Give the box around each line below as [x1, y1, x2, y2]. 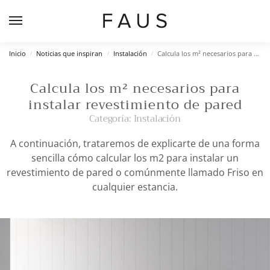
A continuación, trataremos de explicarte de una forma [10, 136, 260, 150]
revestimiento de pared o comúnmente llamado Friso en [7, 165, 263, 179]
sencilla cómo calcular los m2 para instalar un [31, 151, 239, 165]
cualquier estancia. [92, 180, 178, 193]
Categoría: [89, 110, 134, 127]
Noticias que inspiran [36, 49, 103, 58]
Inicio [9, 49, 26, 58]
